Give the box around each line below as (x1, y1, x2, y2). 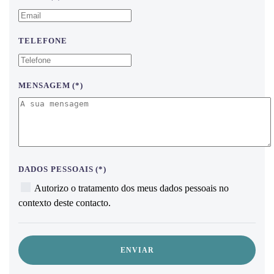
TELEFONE (18, 36, 67, 46)
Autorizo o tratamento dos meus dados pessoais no (32, 183, 229, 194)
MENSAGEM (18, 81, 70, 91)
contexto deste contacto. (18, 198, 111, 209)
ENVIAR (120, 246, 154, 255)
